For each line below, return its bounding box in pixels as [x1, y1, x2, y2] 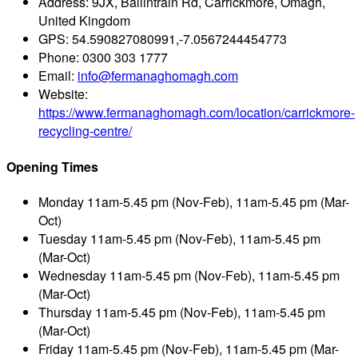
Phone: [38, 48, 79, 67]
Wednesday [38, 265, 106, 284]
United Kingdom [38, 11, 130, 30]
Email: [38, 66, 78, 86]
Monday [38, 192, 84, 211]
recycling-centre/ [38, 121, 132, 141]
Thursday [38, 302, 92, 321]
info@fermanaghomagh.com [78, 66, 238, 86]
